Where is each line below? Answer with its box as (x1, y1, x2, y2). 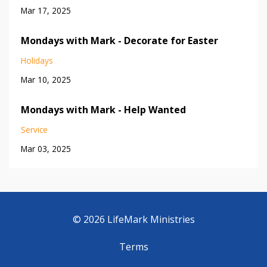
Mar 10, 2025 (21, 73, 71, 85)
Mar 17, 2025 (21, 4, 71, 16)
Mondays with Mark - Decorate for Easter (21, 33, 218, 47)
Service (21, 123, 48, 135)
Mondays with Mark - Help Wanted (21, 103, 186, 116)
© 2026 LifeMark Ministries (72, 212, 195, 226)
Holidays (21, 54, 53, 66)
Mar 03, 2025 (21, 142, 71, 154)
